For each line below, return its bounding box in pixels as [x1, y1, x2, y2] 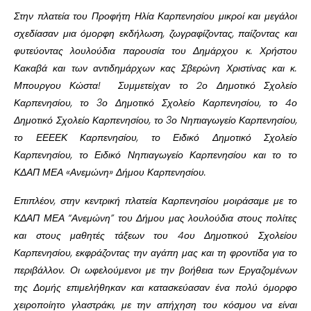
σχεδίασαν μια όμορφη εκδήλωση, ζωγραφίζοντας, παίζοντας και [14, 26, 297, 40]
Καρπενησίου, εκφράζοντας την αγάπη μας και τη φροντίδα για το [14, 245, 297, 260]
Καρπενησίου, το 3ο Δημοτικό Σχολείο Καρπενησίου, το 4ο [14, 95, 297, 110]
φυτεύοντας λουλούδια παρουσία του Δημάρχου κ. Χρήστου [14, 43, 297, 58]
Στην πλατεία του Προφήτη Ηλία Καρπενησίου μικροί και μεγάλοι [14, 8, 297, 23]
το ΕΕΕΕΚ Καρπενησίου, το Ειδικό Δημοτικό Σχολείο [14, 130, 297, 144]
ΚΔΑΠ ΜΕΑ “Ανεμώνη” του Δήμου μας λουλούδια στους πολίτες [14, 210, 297, 225]
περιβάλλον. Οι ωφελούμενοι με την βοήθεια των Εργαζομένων [14, 262, 297, 277]
